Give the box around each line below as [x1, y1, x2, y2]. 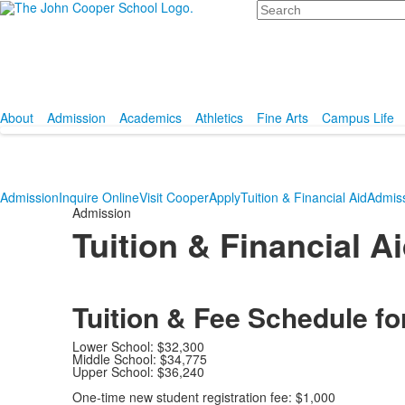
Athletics [195, 108, 243, 127]
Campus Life [322, 108, 394, 127]
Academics [119, 108, 182, 127]
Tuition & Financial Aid [240, 188, 367, 206]
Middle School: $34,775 [71, 350, 207, 368]
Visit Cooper [139, 188, 209, 206]
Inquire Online [59, 188, 139, 206]
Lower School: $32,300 [71, 337, 204, 355]
